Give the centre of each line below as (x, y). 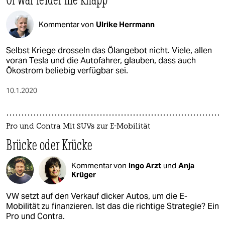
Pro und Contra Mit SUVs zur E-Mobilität (78, 127)
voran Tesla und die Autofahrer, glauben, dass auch (101, 61)
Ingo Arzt (145, 165)
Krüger (84, 174)
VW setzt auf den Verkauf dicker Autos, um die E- (97, 196)
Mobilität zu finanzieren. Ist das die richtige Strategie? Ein (113, 206)
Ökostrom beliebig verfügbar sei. (67, 71)
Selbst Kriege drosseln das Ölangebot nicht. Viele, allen (109, 51)
